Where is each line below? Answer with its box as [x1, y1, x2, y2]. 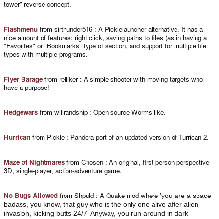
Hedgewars [4, 107, 38, 117]
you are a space [161, 191, 211, 199]
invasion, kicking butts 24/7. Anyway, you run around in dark [4, 209, 188, 217]
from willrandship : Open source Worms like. [38, 107, 166, 117]
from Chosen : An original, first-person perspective [65, 157, 209, 167]
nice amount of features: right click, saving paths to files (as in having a [4, 32, 207, 42]
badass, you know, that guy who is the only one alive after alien [4, 200, 198, 208]
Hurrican [4, 132, 30, 142]
